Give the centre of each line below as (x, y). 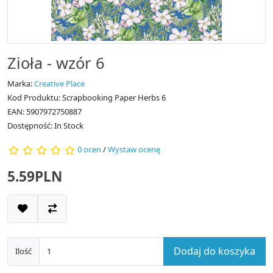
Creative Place (59, 83)
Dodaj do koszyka (214, 251)
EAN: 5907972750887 (44, 111)
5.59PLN (35, 176)
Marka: (21, 83)
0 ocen (89, 150)
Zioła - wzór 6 (56, 62)
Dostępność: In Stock (45, 125)
